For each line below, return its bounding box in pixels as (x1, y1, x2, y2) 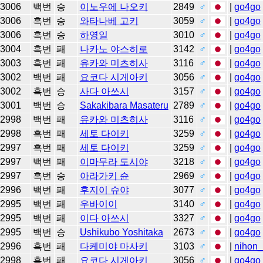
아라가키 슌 (79, 170, 129, 181)
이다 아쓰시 (79, 213, 129, 223)
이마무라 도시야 (79, 156, 148, 167)
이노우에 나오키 (79, 1, 148, 12)
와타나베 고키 (79, 15, 139, 26)
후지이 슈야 (79, 184, 129, 195)
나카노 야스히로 (79, 43, 148, 54)
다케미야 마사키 (79, 241, 148, 251)
